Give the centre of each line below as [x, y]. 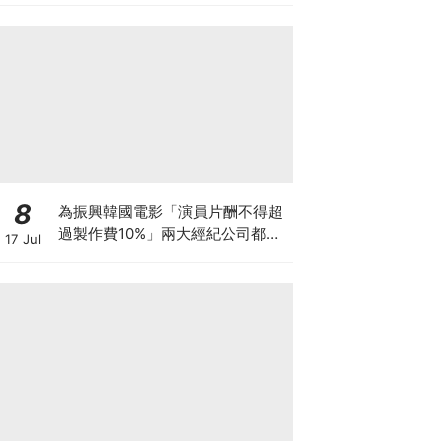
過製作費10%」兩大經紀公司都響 [169, 233]
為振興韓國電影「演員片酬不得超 [170, 211]
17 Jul [22, 239]
